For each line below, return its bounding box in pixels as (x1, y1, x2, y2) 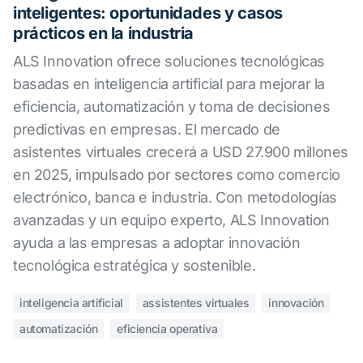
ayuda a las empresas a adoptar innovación (13, 234, 301, 251)
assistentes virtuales (142, 296, 250, 310)
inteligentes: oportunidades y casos (13, 3, 284, 23)
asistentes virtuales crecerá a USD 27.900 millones (13, 143, 349, 160)
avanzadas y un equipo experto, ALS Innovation (13, 211, 331, 228)
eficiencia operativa (117, 322, 218, 335)
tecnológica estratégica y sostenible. (13, 257, 256, 274)
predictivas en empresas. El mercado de (13, 121, 280, 138)
